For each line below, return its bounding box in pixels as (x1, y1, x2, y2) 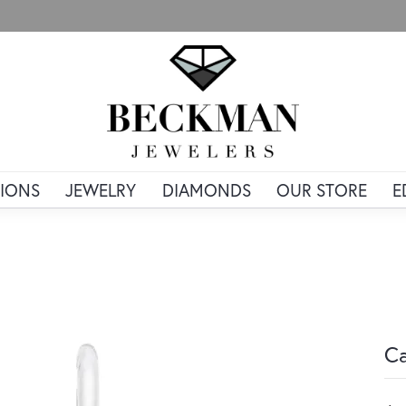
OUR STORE (275, 179, 367, 202)
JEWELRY (65, 179, 137, 202)
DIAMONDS (161, 179, 251, 202)
